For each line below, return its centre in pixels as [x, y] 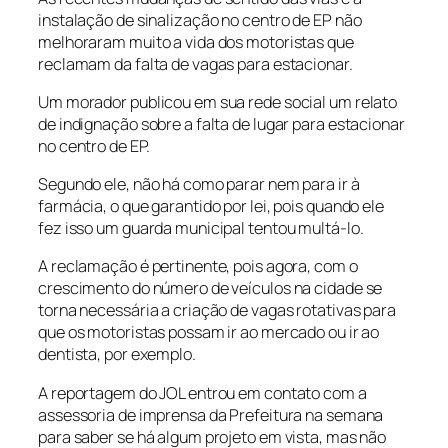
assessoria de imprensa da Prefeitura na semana [211, 414]
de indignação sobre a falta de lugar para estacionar [221, 123]
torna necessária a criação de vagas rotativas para [217, 310]
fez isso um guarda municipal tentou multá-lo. [201, 228]
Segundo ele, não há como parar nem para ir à [199, 184]
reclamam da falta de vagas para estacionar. [195, 63]
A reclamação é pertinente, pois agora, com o [198, 266]
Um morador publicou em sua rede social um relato [218, 101]
